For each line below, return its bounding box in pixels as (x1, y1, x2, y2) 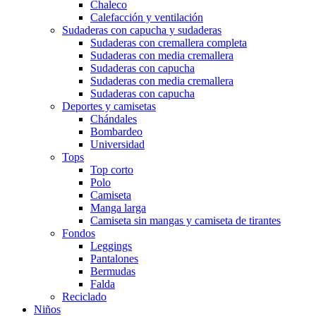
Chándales (90, 113, 137, 125)
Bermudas (90, 265, 135, 277)
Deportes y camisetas (62, 100, 156, 112)
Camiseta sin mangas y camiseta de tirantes (90, 214, 281, 226)
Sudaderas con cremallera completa (90, 37, 247, 49)
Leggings (90, 240, 132, 252)
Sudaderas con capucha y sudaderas (62, 24, 221, 36)
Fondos (62, 227, 95, 239)
